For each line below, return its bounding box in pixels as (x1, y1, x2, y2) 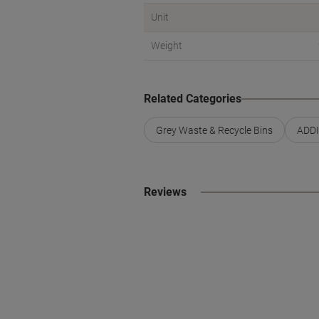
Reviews (144, 185, 187, 199)
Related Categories (144, 92, 241, 105)
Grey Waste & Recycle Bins (156, 124, 273, 136)
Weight (151, 40, 182, 51)
